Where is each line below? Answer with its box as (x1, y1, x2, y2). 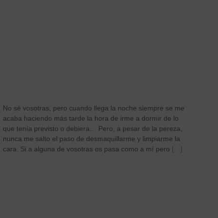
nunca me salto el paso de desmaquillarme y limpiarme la (3, 135, 180, 143)
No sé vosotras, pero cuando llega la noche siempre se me (3, 104, 184, 112)
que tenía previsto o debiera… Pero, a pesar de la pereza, (3, 125, 182, 132)
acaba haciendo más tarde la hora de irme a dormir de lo (3, 114, 179, 122)
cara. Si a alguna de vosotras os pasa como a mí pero (3, 145, 170, 153)
